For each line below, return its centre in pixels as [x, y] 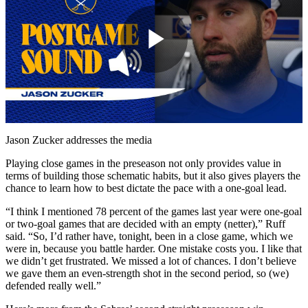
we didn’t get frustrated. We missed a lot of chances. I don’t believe [151, 261]
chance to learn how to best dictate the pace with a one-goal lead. [146, 188]
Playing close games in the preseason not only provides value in [143, 163]
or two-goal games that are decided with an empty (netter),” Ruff [145, 223]
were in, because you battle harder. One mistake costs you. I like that [154, 248]
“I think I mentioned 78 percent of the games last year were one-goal [154, 211]
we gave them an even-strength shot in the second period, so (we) [147, 273]
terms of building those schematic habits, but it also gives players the [153, 175]
